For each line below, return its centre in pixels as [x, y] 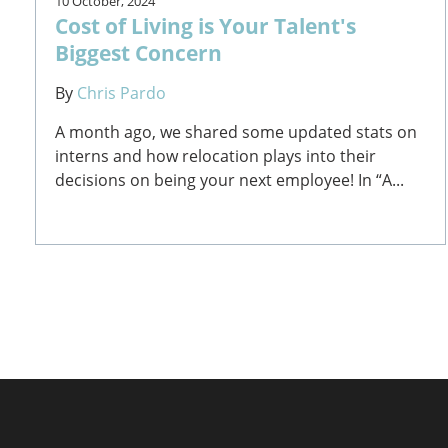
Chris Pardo [122, 92]
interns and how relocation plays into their [216, 155]
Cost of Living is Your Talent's [206, 25]
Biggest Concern [139, 52]
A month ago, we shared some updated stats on [236, 131]
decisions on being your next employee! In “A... [230, 179]
